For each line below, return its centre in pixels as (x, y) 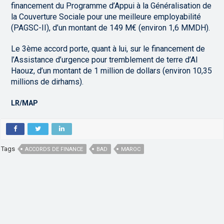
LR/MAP (25, 103)
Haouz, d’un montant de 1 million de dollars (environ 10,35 (112, 70)
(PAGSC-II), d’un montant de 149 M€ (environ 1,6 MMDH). (111, 27)
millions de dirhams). (47, 81)
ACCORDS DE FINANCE (54, 149)
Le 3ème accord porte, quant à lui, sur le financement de (108, 48)
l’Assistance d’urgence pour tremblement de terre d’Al (104, 59)
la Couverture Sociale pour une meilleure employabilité (106, 16)
